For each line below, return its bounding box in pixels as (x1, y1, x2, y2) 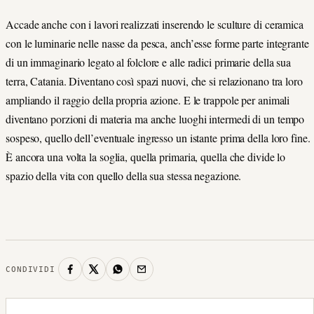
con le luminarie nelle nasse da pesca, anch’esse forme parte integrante (6, 35, 309, 50)
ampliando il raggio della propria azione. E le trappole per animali (6, 92, 290, 107)
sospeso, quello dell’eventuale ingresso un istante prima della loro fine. (6, 130, 310, 145)
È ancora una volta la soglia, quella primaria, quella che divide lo (6, 149, 286, 164)
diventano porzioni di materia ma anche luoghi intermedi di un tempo (6, 111, 305, 126)
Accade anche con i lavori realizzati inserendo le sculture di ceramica (6, 16, 303, 32)
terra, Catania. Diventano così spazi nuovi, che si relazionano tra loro (6, 73, 303, 88)
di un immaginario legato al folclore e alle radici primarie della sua (6, 54, 292, 69)
